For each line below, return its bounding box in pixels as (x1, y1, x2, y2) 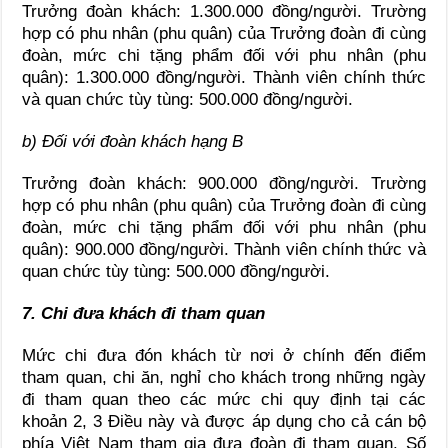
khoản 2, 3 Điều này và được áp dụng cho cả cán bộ (22, 411, 426, 431)
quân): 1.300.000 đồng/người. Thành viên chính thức (22, 67, 426, 87)
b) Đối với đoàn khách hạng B (22, 131, 244, 151)
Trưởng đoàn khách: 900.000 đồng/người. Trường (22, 173, 426, 193)
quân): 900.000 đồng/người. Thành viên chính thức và (22, 239, 426, 259)
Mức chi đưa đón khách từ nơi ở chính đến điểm (22, 345, 426, 365)
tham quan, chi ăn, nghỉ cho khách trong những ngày (22, 367, 426, 387)
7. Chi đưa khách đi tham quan (22, 303, 266, 323)
